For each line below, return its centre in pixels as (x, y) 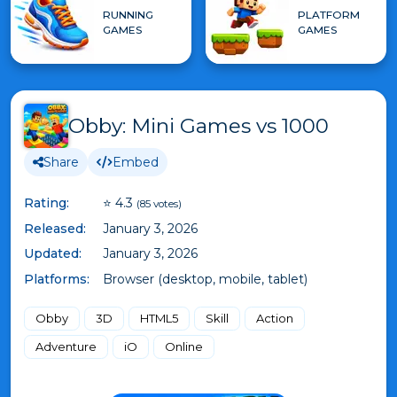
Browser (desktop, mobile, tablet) (205, 279)
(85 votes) (159, 204)
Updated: (53, 253)
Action (275, 318)
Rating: (47, 203)
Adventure (66, 346)
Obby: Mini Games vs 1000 (198, 126)
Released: (55, 228)
